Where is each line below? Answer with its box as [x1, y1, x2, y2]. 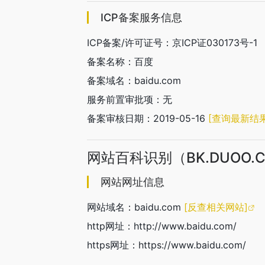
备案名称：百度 [87, 56, 153, 67]
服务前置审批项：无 [87, 93, 172, 105]
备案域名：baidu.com [87, 75, 181, 86]
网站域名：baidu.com [87, 201, 184, 213]
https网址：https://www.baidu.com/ [87, 239, 246, 251]
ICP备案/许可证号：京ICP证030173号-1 [87, 37, 257, 49]
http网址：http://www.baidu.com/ [87, 220, 237, 232]
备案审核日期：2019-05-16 [87, 112, 208, 124]
